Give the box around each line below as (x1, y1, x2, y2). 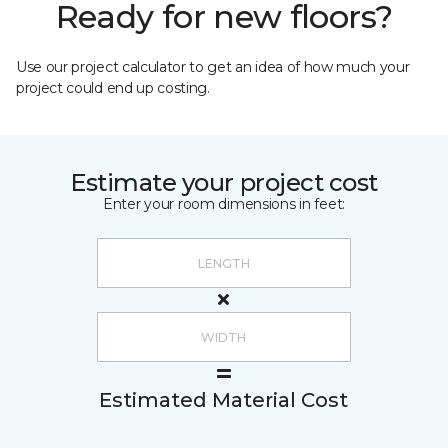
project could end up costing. (16, 79, 210, 97)
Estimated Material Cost (99, 388, 348, 412)
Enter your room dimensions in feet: (102, 195, 346, 213)
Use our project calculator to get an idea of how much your (16, 58, 410, 76)
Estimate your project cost (70, 168, 378, 197)
